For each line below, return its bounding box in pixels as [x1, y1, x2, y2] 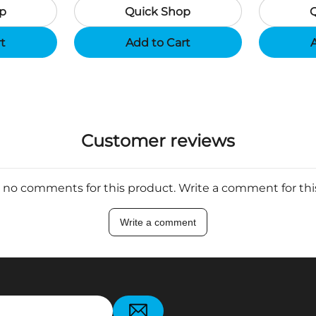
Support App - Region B [74, 7, 209, 21]
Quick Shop [125, 4, 191, 18]
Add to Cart [125, 35, 190, 49]
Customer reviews [81, 130, 235, 152]
